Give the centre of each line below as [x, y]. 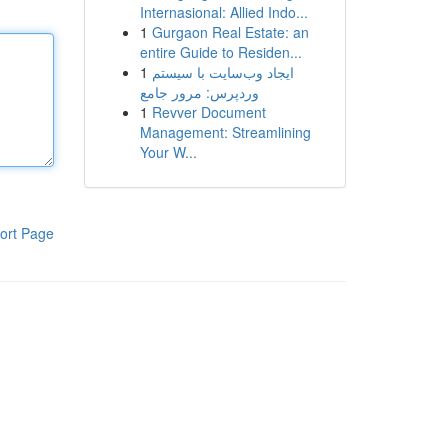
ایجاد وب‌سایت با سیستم [222, 72]
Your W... [168, 152]
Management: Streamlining [225, 132]
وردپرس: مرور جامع [199, 92]
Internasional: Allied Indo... [223, 12]
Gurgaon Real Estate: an [230, 32]
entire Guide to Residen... [220, 52]
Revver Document [208, 112]
